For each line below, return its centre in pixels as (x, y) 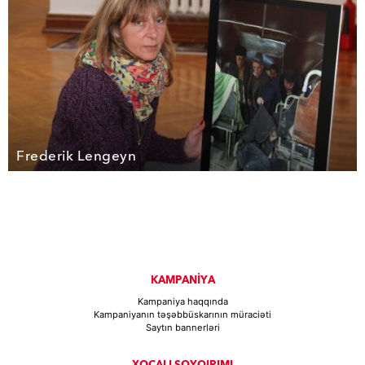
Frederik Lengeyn (76, 156)
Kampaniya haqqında (182, 302)
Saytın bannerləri (182, 328)
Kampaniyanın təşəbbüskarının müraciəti (182, 315)
